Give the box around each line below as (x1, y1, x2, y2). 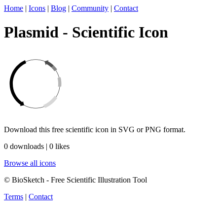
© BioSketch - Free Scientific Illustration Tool (4, 175, 147, 184)
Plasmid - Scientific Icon (4, 23, 168, 41)
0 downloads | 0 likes (4, 142, 70, 150)
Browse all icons (4, 158, 56, 167)
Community (72, 4, 109, 12)
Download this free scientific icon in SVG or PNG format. (4, 125, 185, 134)
